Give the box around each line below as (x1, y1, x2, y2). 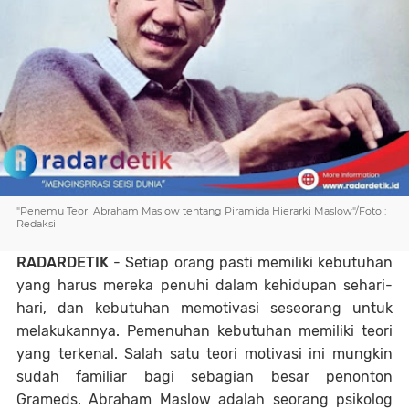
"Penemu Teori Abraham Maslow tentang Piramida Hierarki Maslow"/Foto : (16, 204, 386, 217)
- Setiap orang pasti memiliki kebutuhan (113, 254, 393, 271)
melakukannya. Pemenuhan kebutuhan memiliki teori (16, 322, 393, 340)
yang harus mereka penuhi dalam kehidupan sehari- (16, 277, 393, 294)
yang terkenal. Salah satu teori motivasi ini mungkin (16, 345, 393, 362)
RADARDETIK (16, 254, 114, 271)
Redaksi (16, 217, 56, 230)
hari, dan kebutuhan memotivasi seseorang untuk (16, 299, 393, 317)
